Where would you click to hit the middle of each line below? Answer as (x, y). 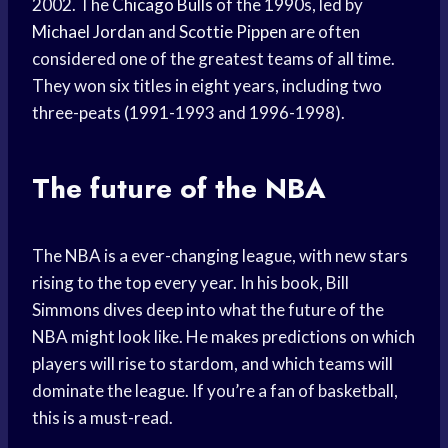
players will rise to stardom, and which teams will (212, 364)
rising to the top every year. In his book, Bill (190, 283)
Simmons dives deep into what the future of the (208, 310)
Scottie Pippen (233, 32)
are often (323, 32)
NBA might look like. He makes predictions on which (223, 337)
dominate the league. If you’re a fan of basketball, (215, 391)
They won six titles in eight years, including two (207, 86)
